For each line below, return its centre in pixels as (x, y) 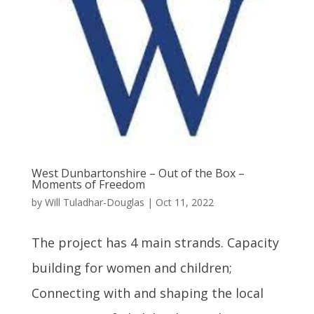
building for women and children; (131, 267)
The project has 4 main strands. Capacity (155, 242)
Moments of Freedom (88, 184)
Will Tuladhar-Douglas (94, 202)
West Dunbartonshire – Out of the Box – (138, 173)
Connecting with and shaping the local (147, 293)
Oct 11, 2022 (184, 202)
